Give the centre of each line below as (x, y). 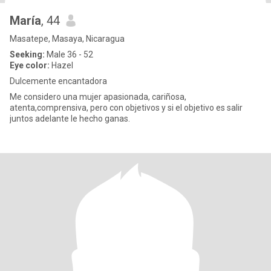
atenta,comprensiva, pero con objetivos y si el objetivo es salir (126, 108)
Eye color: (30, 65)
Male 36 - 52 (69, 54)
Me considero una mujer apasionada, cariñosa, (98, 97)
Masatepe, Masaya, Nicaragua (67, 39)
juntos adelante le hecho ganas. (117, 119)
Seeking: (27, 54)
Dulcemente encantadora (58, 81)
